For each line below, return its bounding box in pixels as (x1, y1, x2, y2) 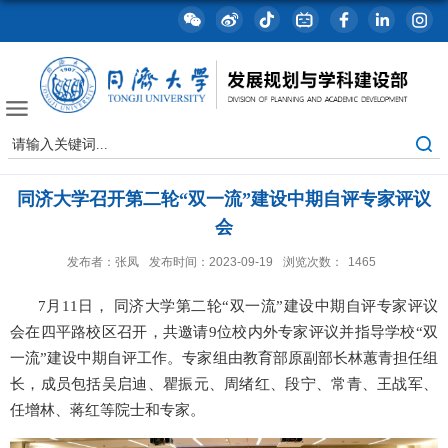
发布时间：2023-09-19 (149, 255, 273, 270)
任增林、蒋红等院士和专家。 (10, 402, 205, 419)
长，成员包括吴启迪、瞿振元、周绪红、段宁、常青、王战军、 (10, 376, 438, 393)
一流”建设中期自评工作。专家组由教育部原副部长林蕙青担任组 (10, 350, 438, 367)
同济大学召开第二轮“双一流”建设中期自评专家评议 (17, 189, 431, 210)
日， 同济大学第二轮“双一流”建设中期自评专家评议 (77, 298, 439, 315)
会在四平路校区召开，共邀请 (10, 324, 209, 341)
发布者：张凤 (67, 255, 139, 270)
